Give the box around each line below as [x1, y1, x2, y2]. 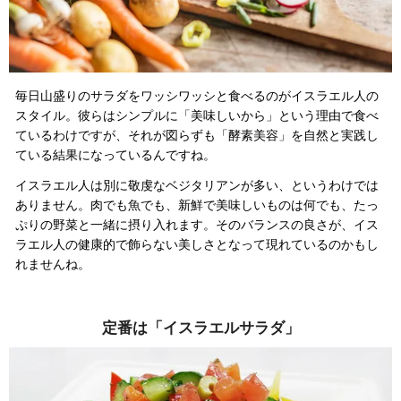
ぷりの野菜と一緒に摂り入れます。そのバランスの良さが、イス [15, 218, 379, 233]
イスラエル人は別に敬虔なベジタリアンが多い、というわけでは [15, 178, 379, 193]
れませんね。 [15, 257, 90, 272]
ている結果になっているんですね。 [15, 148, 216, 163]
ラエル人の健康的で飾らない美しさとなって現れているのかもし [15, 237, 379, 252]
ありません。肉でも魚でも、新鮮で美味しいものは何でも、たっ [15, 198, 379, 213]
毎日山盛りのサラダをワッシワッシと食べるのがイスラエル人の [15, 89, 379, 104]
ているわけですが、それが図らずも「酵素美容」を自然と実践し [15, 128, 379, 143]
